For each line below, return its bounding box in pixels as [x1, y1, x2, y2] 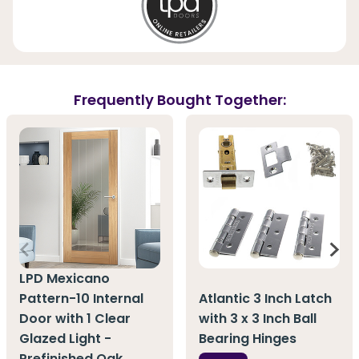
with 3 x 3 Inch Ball [199, 309, 317, 329]
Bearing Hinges [199, 329, 296, 349]
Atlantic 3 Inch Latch [199, 289, 332, 309]
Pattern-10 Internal [19, 289, 143, 309]
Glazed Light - [19, 329, 111, 349]
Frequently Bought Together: [73, 89, 286, 110]
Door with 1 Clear [19, 309, 131, 329]
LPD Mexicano [19, 269, 110, 288]
